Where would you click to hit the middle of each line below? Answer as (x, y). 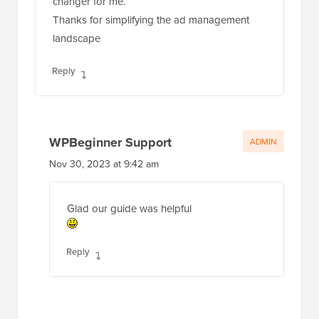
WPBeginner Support (110, 143)
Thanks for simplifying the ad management (151, 20)
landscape (77, 38)
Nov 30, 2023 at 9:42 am (104, 164)
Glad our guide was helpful (129, 209)
